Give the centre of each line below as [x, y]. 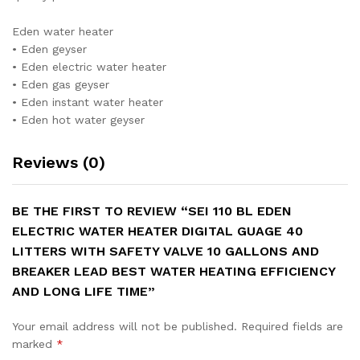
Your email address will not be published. [125, 327]
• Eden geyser [49, 49]
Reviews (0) [59, 163]
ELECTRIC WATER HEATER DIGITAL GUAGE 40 [157, 231]
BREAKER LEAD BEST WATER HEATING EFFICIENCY [174, 272]
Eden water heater [63, 32]
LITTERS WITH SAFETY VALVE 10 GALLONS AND [166, 252]
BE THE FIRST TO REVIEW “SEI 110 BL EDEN [152, 211]
